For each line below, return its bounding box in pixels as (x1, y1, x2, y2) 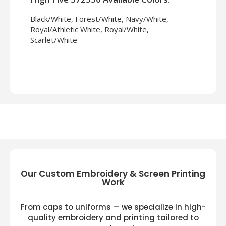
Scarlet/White (30, 35, 77, 45)
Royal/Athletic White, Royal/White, (30, 24, 149, 35)
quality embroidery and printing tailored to (27, 212, 199, 223)
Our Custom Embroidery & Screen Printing (21, 167, 205, 180)
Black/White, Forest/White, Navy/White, (30, 14, 168, 24)
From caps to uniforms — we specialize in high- (20, 202, 206, 213)
